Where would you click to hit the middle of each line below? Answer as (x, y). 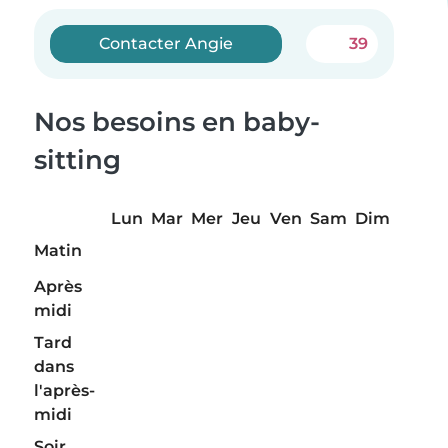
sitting (77, 160)
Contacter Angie (166, 43)
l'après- (64, 391)
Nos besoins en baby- (177, 122)
